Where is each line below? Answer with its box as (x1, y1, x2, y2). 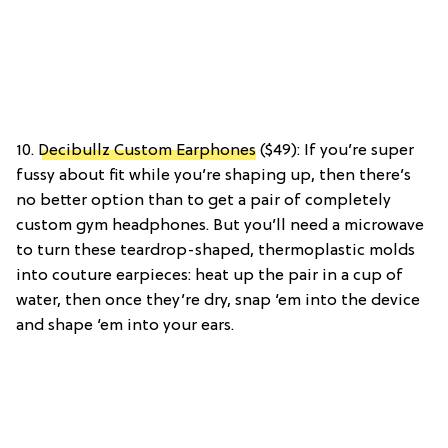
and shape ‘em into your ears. (16, 317, 234, 336)
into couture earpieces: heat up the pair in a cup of (16, 267, 403, 286)
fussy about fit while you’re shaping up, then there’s (16, 167, 411, 186)
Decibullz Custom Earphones (38, 142, 256, 161)
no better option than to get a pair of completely (16, 192, 391, 211)
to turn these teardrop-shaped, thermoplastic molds (16, 242, 415, 261)
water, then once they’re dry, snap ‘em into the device (16, 292, 420, 311)
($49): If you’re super (256, 142, 414, 161)
